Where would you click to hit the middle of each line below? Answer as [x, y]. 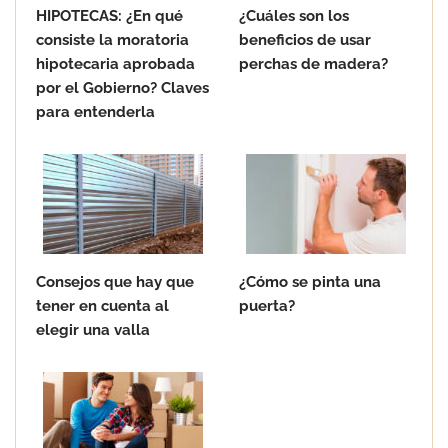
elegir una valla [93, 330]
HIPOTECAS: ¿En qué [109, 16]
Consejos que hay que [115, 282]
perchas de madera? [313, 64]
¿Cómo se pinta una [310, 282]
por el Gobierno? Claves [122, 88]
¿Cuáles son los [294, 16]
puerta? [275, 306]
